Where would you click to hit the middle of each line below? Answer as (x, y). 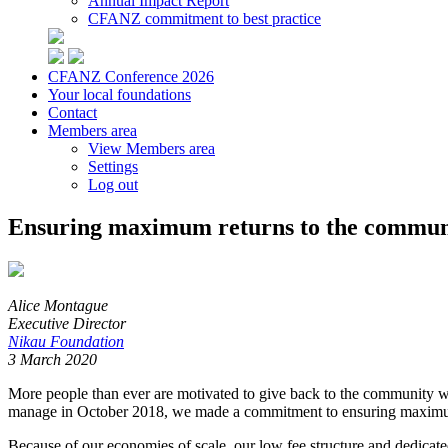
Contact (72, 112)
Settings (113, 166)
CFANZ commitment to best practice (204, 18)
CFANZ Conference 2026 (131, 76)
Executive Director (67, 323)
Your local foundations (119, 94)
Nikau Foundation (66, 341)
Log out (113, 184)
